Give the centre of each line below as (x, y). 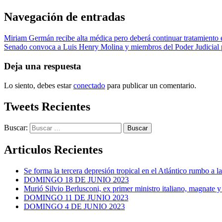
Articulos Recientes (53, 150)
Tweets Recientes (47, 106)
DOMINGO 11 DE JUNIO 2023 (76, 198)
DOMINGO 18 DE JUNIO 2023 (76, 180)
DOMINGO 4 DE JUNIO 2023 (74, 207)
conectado (89, 85)
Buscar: (16, 128)
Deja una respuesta (43, 66)
